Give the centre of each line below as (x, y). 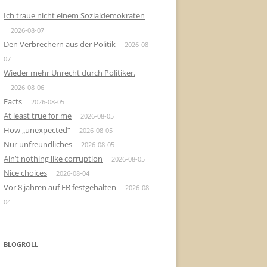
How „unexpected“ (37, 130)
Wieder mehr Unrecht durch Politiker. (69, 73)
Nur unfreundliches (38, 144)
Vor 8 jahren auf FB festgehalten (60, 187)
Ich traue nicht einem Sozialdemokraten (74, 15)
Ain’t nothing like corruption (53, 159)
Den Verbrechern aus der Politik (60, 44)
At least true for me (38, 116)
